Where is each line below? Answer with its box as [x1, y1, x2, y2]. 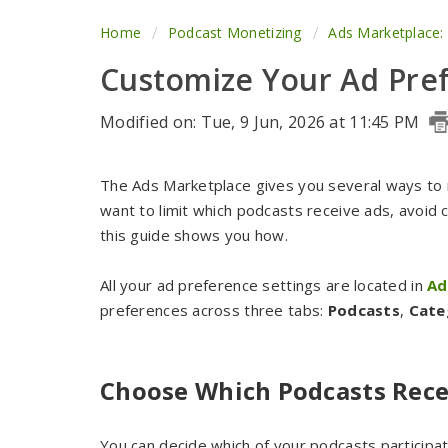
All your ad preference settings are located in [100, 275, 428, 295]
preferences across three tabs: [100, 300, 328, 320]
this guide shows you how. [100, 225, 288, 245]
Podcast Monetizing [167, 23, 302, 42]
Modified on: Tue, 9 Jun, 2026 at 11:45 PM [100, 111, 424, 133]
